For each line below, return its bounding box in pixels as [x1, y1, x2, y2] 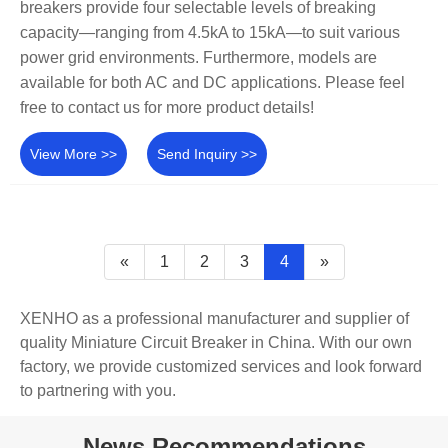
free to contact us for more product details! [20, 98, 314, 116]
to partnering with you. [20, 382, 176, 400]
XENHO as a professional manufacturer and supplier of [20, 310, 409, 328]
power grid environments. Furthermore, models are [20, 48, 377, 66]
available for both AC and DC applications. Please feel [20, 73, 405, 91]
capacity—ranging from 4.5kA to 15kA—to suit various [20, 23, 400, 41]
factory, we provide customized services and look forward [20, 358, 422, 376]
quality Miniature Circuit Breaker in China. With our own [20, 334, 412, 352]
